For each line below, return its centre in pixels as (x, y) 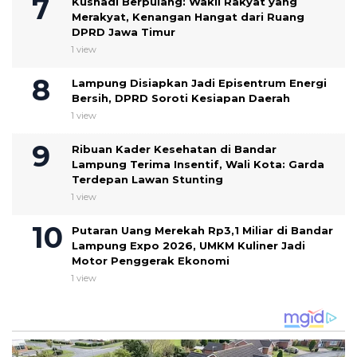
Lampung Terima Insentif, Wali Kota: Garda (198, 164)
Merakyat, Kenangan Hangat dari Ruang (188, 16)
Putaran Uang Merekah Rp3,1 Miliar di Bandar (202, 230)
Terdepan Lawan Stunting (147, 179)
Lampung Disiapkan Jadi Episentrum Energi (199, 82)
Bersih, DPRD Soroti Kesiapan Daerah (181, 98)
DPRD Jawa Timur (124, 31)
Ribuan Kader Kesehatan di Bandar (174, 149)
